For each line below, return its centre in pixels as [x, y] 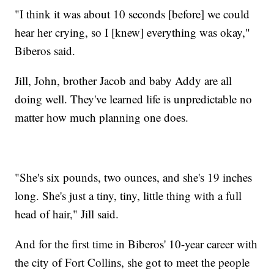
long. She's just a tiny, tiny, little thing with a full [128, 195]
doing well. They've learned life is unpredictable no [134, 98]
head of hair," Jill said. [67, 213]
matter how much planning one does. [102, 117]
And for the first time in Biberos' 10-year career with [136, 243]
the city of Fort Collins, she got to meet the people [132, 262]
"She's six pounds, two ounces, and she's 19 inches [134, 177]
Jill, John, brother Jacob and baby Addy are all [124, 80]
